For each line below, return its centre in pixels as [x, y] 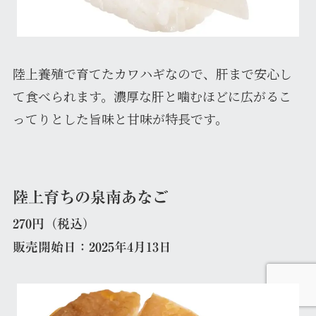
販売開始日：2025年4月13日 [92, 247]
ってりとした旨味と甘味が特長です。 [120, 118]
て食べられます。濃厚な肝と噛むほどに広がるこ [152, 96]
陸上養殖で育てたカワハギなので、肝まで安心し [152, 73]
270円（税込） [54, 224]
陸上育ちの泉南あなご [90, 197]
